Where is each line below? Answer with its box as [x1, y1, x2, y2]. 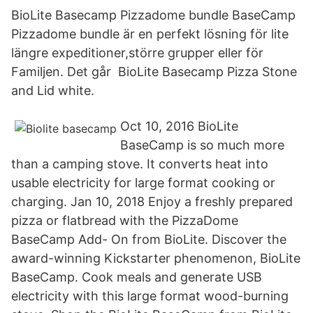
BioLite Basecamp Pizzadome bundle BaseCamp [11, 8, 296, 22]
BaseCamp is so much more [120, 138, 284, 152]
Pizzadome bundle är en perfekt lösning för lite [11, 27, 289, 41]
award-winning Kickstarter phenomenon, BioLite [11, 251, 300, 265]
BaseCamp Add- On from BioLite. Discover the [11, 232, 286, 247]
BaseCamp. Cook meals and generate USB [11, 270, 262, 284]
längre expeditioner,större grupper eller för [11, 45, 263, 60]
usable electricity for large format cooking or [11, 175, 275, 190]
